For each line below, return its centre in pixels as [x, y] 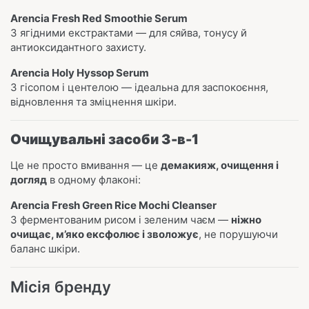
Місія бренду [61, 287]
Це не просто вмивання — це [86, 165]
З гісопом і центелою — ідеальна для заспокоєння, [139, 87]
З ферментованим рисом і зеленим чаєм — [121, 220]
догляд [29, 180]
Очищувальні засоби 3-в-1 [104, 139]
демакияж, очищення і [220, 165]
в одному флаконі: [94, 180]
